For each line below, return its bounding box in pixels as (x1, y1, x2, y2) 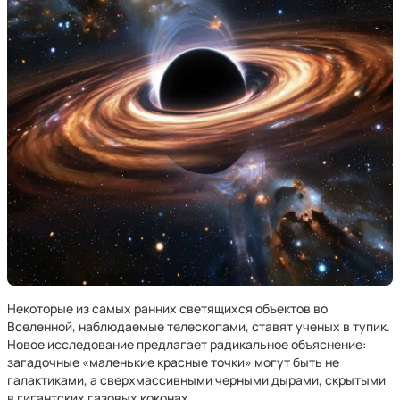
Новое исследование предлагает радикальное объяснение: (7, 336, 366, 353)
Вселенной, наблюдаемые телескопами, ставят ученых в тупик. (7, 318, 390, 335)
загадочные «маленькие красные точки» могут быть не (7, 354, 339, 371)
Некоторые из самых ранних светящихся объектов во (7, 300, 328, 317)
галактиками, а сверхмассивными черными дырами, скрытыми (7, 371, 386, 388)
